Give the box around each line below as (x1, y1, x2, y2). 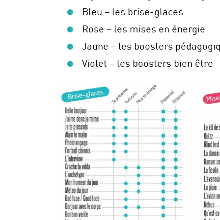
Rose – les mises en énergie (82, 22, 205, 35)
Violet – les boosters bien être (82, 56, 213, 69)
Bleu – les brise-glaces (82, 5, 183, 18)
